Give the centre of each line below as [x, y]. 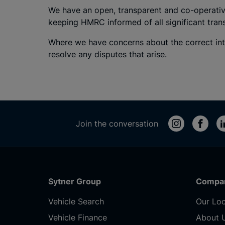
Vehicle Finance [78, 217]
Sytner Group [75, 181]
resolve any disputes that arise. [107, 54]
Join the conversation [117, 124]
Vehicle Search [76, 201]
